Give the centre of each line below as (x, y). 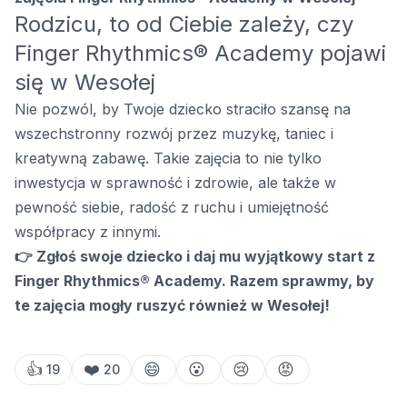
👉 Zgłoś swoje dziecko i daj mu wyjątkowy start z (195, 257)
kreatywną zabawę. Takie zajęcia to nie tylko (168, 159)
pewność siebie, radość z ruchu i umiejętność (172, 208)
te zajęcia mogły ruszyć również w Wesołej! (172, 306)
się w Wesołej (85, 83)
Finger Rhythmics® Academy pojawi (200, 54)
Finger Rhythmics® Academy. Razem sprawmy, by (194, 281)
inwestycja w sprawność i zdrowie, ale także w (175, 183)
